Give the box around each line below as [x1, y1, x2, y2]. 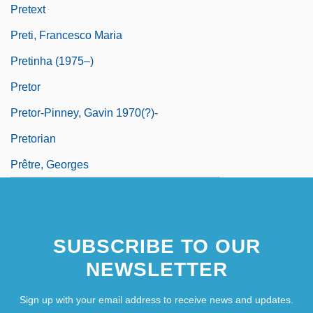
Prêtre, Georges [10, 158, 89, 170]
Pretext [10, 3, 45, 15]
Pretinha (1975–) [10, 54, 94, 67]
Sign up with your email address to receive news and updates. [20, 293, 293, 305]
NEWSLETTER [85, 258, 228, 280]
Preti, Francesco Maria [10, 29, 122, 41]
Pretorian [10, 132, 56, 145]
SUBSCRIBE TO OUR [52, 235, 261, 257]
